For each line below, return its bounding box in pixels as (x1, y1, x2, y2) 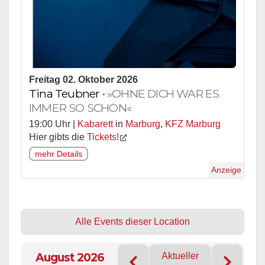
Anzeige (211, 166, 241, 175)
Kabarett (77, 119, 113, 130)
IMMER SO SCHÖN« (29, 101, 131, 115)
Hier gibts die (29, 132, 87, 143)
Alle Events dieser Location (75, 216, 190, 227)
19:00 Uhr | (29, 119, 77, 130)
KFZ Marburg (165, 119, 221, 130)
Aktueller (161, 251, 199, 261)
